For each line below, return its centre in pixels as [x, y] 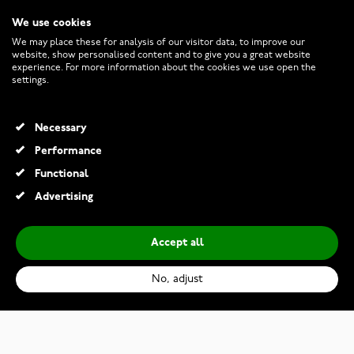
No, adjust [177, 279]
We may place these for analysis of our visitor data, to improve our [158, 43]
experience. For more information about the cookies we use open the [164, 68]
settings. [30, 81]
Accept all [177, 243]
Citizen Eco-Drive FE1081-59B [158, 328]
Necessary [60, 128]
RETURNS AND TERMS [73, 76]
